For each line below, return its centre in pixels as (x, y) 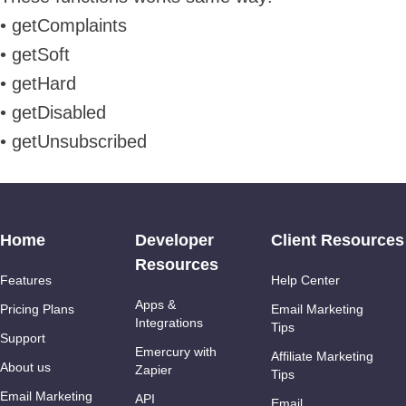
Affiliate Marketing (322, 356)
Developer (175, 240)
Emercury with (176, 352)
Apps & (156, 304)
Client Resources (337, 240)
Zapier (154, 370)
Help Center (305, 280)
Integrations (169, 323)
